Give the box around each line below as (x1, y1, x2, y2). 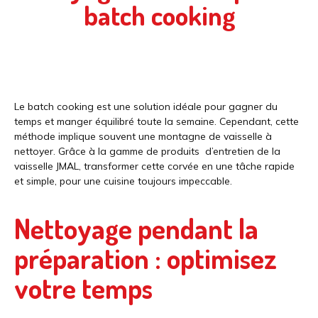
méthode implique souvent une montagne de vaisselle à (14, 130, 272, 143)
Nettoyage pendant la (14, 210, 258, 246)
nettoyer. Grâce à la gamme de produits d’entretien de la (14, 145, 280, 158)
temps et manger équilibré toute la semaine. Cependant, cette (14, 115, 299, 128)
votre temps (14, 270, 153, 305)
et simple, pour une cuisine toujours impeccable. (14, 175, 232, 188)
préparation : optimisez (14, 240, 277, 275)
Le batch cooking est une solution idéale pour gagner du (14, 100, 278, 114)
